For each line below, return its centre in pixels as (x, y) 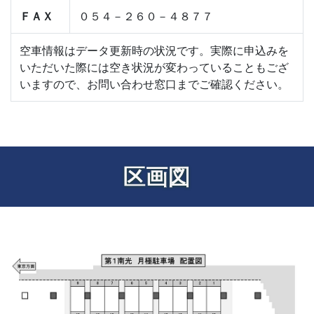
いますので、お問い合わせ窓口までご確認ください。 (154, 84)
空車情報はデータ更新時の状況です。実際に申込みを (154, 51)
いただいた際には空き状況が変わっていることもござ (154, 68)
